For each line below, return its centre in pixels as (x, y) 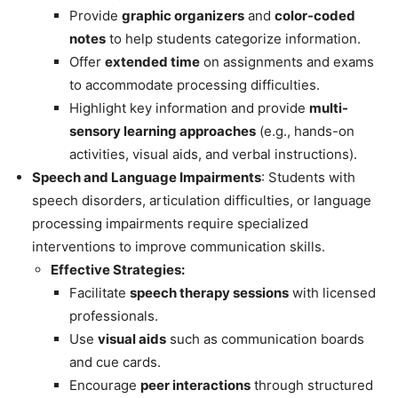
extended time (152, 61)
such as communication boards (265, 338)
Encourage (105, 385)
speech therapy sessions (209, 292)
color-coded (315, 15)
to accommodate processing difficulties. (195, 84)
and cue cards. (115, 362)
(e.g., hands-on (305, 131)
